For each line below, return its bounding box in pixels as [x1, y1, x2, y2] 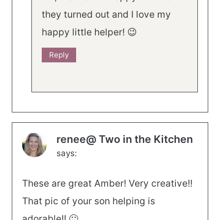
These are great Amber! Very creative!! [22, 178, 192, 190]
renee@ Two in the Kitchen [56, 133, 193, 146]
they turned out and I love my [42, 8, 171, 20]
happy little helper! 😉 [42, 26, 137, 38]
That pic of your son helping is [22, 195, 155, 207]
